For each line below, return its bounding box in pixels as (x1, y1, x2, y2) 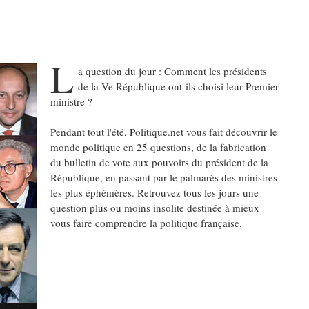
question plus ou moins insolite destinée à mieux (50, 201, 259, 215)
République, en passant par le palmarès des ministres (50, 170, 277, 184)
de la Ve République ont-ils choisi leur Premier (77, 79, 279, 93)
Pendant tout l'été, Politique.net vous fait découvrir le (50, 125, 277, 139)
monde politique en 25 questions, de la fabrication (50, 140, 266, 154)
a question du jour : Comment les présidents (77, 64, 267, 78)
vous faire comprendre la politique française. (50, 216, 242, 230)
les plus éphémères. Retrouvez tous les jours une (50, 186, 259, 199)
